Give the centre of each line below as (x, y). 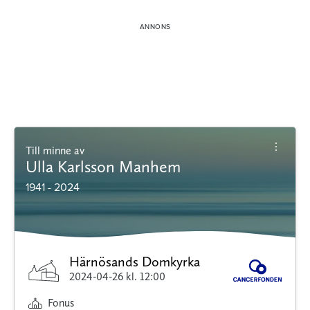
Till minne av (58, 151)
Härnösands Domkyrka (135, 262)
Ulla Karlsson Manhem (103, 167)
